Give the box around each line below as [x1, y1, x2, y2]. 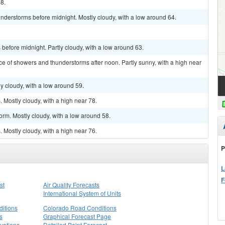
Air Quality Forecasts [43, 180, 99, 189]
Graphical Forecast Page [43, 212, 111, 220]
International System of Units [43, 189, 121, 197]
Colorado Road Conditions [43, 203, 117, 212]
